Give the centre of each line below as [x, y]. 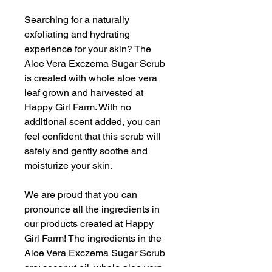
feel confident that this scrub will [93, 136]
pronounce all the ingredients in [92, 209]
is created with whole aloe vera [91, 78]
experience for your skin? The [88, 49]
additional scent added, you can [93, 122]
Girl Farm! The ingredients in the [93, 238]
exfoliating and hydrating [77, 34]
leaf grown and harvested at [84, 93]
